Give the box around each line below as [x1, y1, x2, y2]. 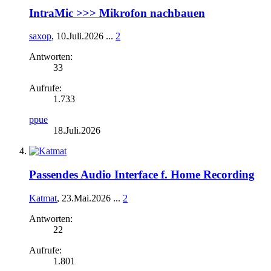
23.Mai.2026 [62, 192, 111, 203]
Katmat [29, 192, 57, 203]
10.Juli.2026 [56, 31, 103, 42]
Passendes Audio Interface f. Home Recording [29, 168, 255, 181]
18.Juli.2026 [53, 125, 100, 136]
